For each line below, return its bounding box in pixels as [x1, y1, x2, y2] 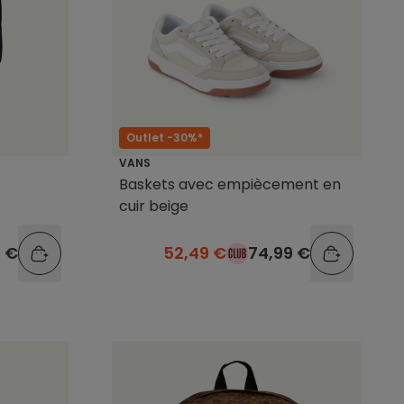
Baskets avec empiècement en [119, 173, 341, 195]
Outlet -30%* [126, 129, 203, 145]
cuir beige [119, 195, 188, 216]
